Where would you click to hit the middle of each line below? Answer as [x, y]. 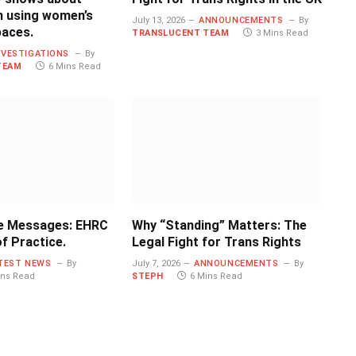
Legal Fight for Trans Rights [217, 242]
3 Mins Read [282, 33]
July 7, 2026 [157, 263]
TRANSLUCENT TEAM [181, 33]
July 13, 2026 [159, 21]
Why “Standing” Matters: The [220, 225]
